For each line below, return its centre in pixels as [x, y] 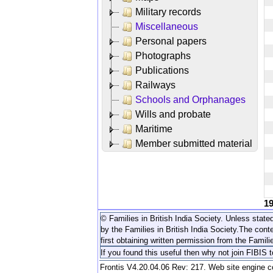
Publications [162, 70]
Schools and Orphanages [190, 99]
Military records [168, 12]
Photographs [163, 55]
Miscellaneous [167, 26]
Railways [155, 85]
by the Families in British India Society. [170, 229]
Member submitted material [194, 143]
